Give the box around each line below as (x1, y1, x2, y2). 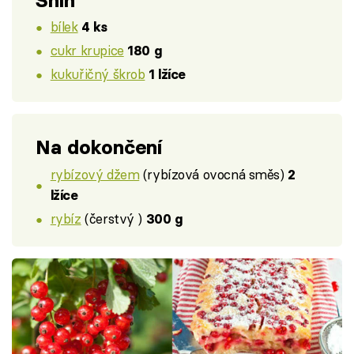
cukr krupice (50, 42, 124, 59)
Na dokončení (36, 135, 162, 160)
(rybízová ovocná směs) (139, 165, 288, 183)
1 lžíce (149, 66, 186, 82)
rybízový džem (50, 165, 140, 183)
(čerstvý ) (81, 209, 146, 227)
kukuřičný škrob (50, 65, 145, 82)
